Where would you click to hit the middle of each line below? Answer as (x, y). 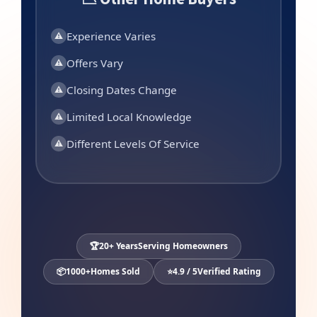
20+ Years (118, 246)
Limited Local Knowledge (129, 116)
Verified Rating (229, 271)
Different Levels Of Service (133, 143)
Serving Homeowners (183, 246)
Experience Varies (111, 36)
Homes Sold (115, 271)
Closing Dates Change (122, 90)
